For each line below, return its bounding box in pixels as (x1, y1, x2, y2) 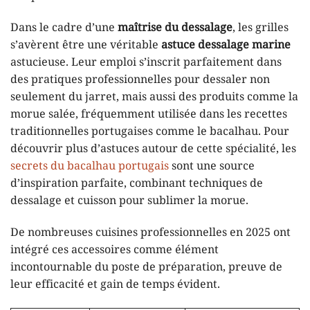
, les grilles (232, 20, 289, 35)
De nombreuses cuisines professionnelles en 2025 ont (10, 225, 291, 240)
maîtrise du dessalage (118, 20, 232, 35)
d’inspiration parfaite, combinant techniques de (10, 176, 263, 191)
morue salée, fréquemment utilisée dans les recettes (10, 107, 287, 122)
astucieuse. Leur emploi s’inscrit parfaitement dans (10, 55, 282, 70)
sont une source (169, 158, 255, 174)
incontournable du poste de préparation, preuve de (10, 259, 282, 275)
